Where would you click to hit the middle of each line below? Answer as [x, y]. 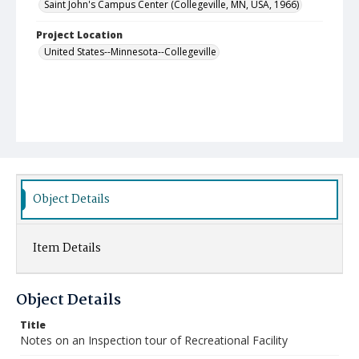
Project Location [79, 35]
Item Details [67, 248]
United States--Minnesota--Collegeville [130, 52]
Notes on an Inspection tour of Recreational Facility [154, 340]
